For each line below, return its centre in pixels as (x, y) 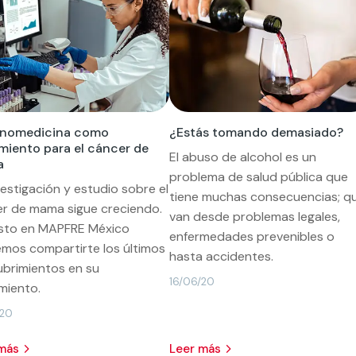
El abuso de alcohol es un (242, 157)
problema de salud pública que (258, 176)
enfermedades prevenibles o (252, 236)
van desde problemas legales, (254, 216)
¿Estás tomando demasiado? (256, 132)
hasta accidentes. (221, 256)
